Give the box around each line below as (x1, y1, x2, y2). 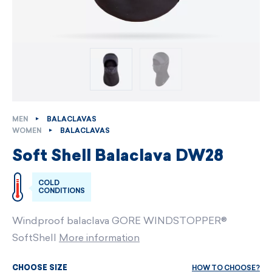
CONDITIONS (38, 187, 85, 195)
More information (59, 232, 140, 244)
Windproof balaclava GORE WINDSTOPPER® (12, 215, 227, 227)
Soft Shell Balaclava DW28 (12, 149, 223, 165)
